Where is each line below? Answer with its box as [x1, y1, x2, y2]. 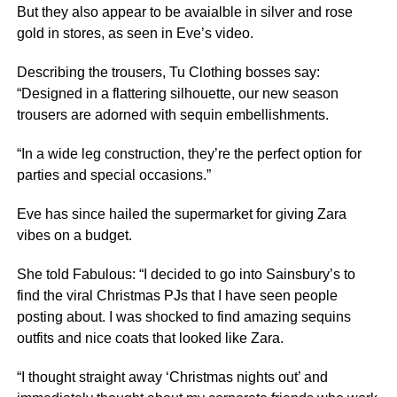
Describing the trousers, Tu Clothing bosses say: [16, 65, 320, 80]
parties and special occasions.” [16, 167, 211, 183]
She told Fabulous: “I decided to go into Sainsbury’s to [16, 267, 355, 282]
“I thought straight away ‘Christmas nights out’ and [16, 370, 328, 385]
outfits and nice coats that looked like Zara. [16, 331, 284, 346]
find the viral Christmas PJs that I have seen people [16, 288, 338, 303]
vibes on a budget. [16, 228, 132, 243]
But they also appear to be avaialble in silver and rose [16, 4, 353, 19]
